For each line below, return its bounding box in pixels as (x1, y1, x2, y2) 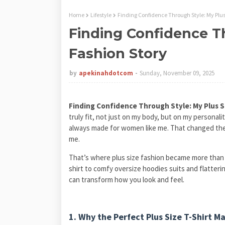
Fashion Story (69, 45, 167, 62)
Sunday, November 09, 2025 (140, 68, 214, 77)
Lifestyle (90, 11, 111, 19)
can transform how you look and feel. (69, 174, 184, 184)
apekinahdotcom (79, 68, 133, 77)
